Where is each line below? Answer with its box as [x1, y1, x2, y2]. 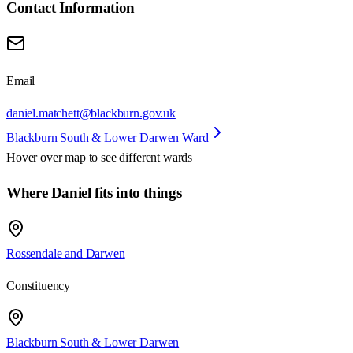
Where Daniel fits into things [6, 184, 182, 202]
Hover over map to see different [6, 150, 163, 164]
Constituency [6, 279, 71, 293]
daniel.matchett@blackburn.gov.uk [6, 106, 176, 120]
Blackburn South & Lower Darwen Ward [6, 130, 209, 144]
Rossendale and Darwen [6, 247, 125, 261]
